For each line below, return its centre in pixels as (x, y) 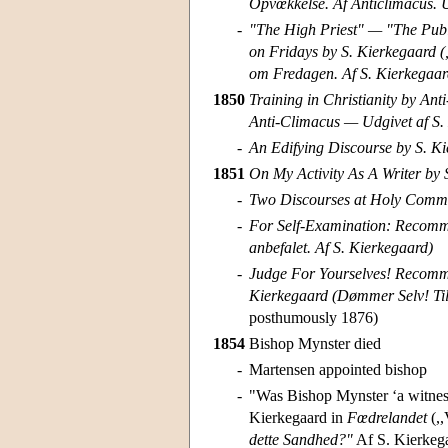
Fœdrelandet (387, 418)
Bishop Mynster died (315, 344)
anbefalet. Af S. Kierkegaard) (341, 248)
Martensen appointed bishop (338, 370)
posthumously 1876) (313, 318)
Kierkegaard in (298, 418)
